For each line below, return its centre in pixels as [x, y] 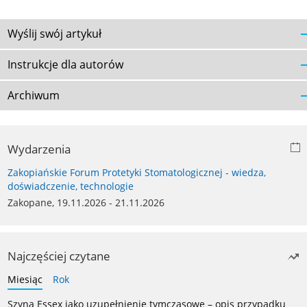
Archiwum [34, 96]
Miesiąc [25, 280]
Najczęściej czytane [59, 256]
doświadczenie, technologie [71, 186]
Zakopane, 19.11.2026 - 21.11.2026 [86, 203]
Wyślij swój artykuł [54, 34]
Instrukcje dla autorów [65, 65]
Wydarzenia [39, 149]
